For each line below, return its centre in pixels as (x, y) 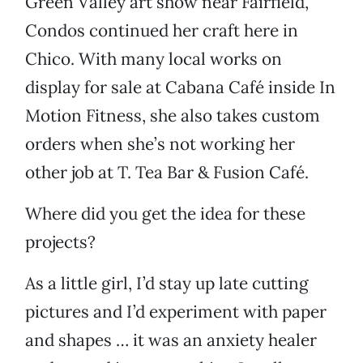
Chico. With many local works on (154, 59)
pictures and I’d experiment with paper (176, 312)
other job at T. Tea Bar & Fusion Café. (167, 173)
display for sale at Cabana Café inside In (180, 88)
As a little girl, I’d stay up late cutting (167, 284)
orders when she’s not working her (160, 144)
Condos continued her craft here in (162, 31)
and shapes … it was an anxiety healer (171, 340)
